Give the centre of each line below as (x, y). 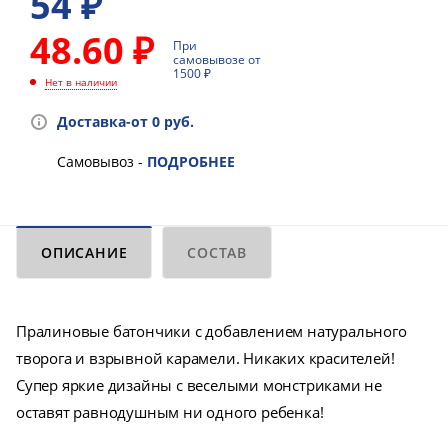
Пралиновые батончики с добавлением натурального (211, 331)
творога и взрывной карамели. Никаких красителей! (205, 358)
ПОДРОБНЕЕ (191, 162)
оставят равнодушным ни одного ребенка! (170, 412)
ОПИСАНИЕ (84, 253)
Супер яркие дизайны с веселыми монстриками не (199, 385)
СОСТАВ (217, 253)
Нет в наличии (81, 82)
